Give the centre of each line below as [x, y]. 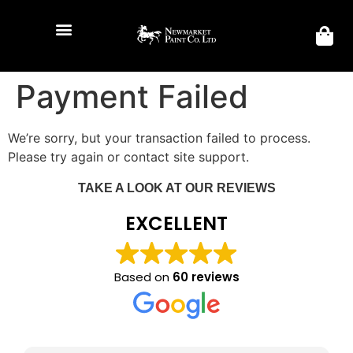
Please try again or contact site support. [128, 157]
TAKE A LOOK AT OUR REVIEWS [176, 188]
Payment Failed [132, 97]
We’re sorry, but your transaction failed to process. [159, 138]
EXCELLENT [176, 223]
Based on [143, 277]
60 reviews [206, 277]
